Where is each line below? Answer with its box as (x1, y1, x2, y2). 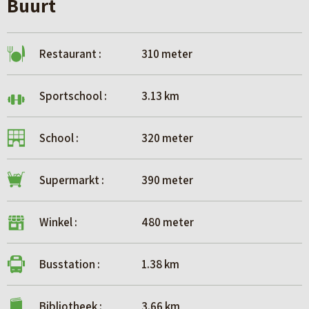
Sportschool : (39, 88, 107, 104)
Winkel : (39, 215, 77, 230)
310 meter (139, 46, 192, 62)
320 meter (139, 130, 193, 146)
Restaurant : (39, 46, 101, 62)
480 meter (139, 215, 194, 230)
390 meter (139, 172, 193, 188)
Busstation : (39, 257, 100, 272)
